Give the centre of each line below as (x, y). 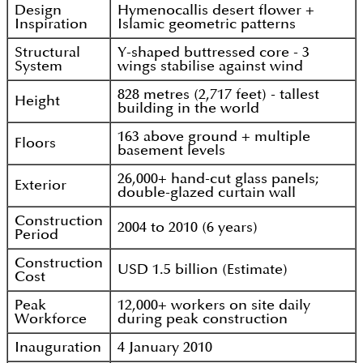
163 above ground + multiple (214, 137)
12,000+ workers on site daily (214, 305)
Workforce (51, 319)
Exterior (41, 186)
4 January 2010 (165, 348)
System (38, 66)
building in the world (188, 109)
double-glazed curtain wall (207, 193)
